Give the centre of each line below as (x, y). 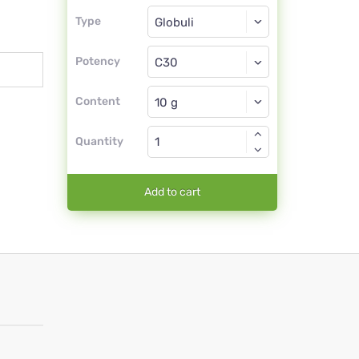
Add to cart (172, 192)
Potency (97, 62)
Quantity (99, 142)
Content (97, 102)
